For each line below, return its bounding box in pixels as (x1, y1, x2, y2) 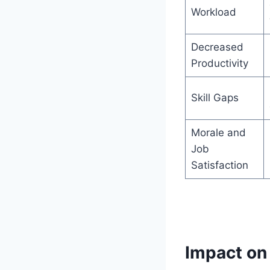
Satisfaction (190, 159, 248, 171)
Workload (190, 5, 236, 18)
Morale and (190, 126, 246, 139)
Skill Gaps (190, 91, 239, 104)
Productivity (190, 57, 248, 69)
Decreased (190, 40, 243, 53)
